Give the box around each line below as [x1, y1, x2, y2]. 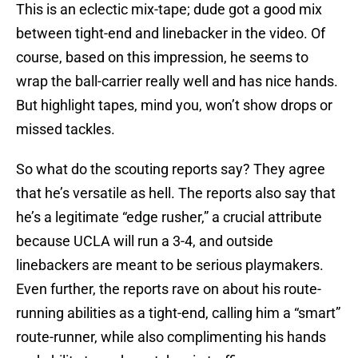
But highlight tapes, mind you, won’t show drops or [16, 97, 332, 114]
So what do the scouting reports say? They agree [16, 161, 325, 178]
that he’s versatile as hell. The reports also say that [16, 185, 336, 202]
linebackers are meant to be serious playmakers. [16, 257, 324, 274]
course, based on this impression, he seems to [16, 49, 308, 66]
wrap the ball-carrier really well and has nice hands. [16, 73, 338, 90]
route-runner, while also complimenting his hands [16, 328, 326, 346]
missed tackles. [16, 121, 115, 138]
